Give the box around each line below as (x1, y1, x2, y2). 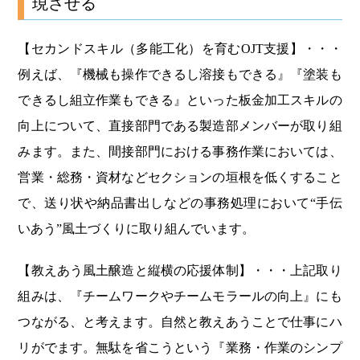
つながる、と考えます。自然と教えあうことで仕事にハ (18, 315, 342, 329)
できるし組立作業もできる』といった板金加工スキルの (18, 93, 342, 108)
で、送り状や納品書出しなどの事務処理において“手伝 (18, 196, 342, 211)
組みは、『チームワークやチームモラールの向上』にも (18, 289, 342, 304)
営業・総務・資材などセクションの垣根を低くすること (18, 170, 342, 185)
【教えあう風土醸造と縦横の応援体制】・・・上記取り (18, 264, 342, 278)
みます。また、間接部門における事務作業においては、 (18, 145, 342, 159)
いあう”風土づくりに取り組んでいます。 (18, 222, 256, 236)
